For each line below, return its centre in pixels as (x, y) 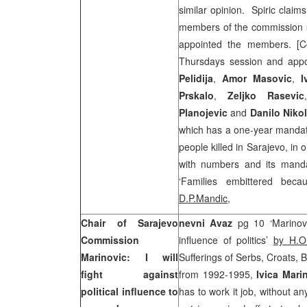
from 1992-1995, (218, 274)
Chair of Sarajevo (130, 223)
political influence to (130, 291)
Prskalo (196, 95)
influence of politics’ (226, 240)
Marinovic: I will (130, 257)
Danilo (265, 112)
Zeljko (242, 95)
